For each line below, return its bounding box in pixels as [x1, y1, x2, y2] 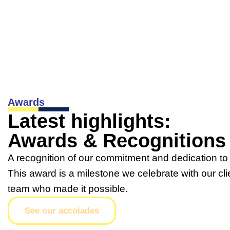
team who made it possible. [8, 183, 128, 194]
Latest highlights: [8, 110, 171, 132]
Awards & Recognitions [8, 129, 226, 151]
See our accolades [25, 205, 99, 216]
